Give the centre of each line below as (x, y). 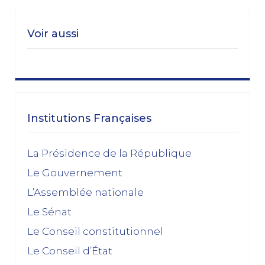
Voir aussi (53, 33)
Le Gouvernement (75, 172)
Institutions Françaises (89, 118)
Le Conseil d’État (70, 251)
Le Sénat (49, 211)
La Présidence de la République (109, 153)
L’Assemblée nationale (85, 192)
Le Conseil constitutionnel (95, 231)
